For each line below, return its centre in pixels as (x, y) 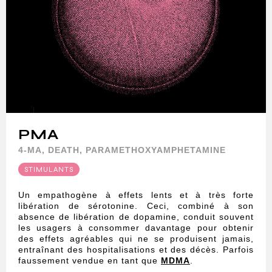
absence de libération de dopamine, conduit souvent (136, 217)
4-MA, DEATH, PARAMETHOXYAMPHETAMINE (122, 150)
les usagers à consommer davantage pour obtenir (136, 228)
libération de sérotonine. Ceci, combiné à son (136, 206)
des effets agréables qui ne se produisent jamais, (136, 239)
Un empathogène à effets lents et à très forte (136, 195)
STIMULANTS (49, 170)
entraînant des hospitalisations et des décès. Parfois (136, 250)
